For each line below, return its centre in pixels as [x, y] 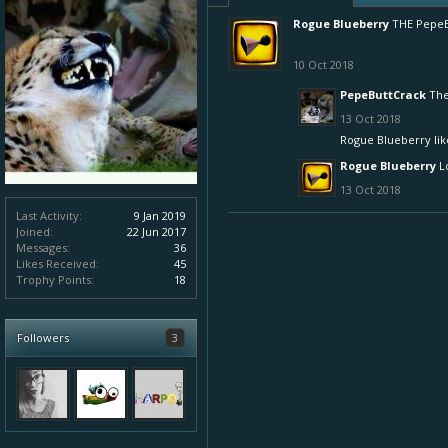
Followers [43, 337]
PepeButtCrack [383, 94]
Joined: [34, 231]
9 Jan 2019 [160, 215]
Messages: [43, 247]
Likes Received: [57, 263]
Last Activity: [49, 215]
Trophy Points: [55, 279]
